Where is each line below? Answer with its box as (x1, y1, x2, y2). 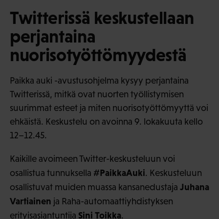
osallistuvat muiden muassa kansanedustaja (10, 181, 180, 192)
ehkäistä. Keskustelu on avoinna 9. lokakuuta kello (10, 116, 203, 127)
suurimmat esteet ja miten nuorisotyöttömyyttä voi (10, 102, 208, 113)
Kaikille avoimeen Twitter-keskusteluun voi (10, 153, 175, 164)
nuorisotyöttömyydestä (10, 44, 187, 65)
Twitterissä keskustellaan (10, 7, 194, 28)
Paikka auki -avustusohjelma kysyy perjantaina (10, 75, 189, 86)
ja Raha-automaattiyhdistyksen (51, 196, 173, 206)
